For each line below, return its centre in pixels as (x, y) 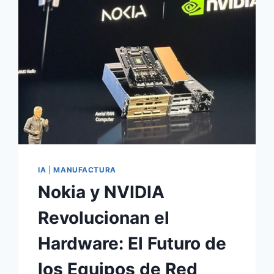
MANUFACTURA (85, 170)
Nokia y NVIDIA (102, 192)
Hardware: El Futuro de (132, 244)
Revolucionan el (104, 218)
